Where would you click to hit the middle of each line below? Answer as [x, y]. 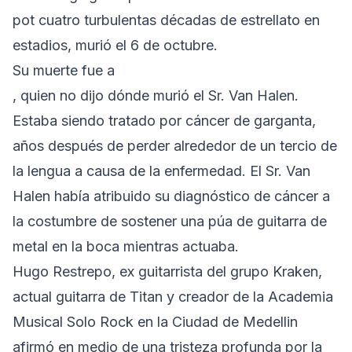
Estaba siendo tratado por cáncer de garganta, [164, 120]
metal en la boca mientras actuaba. [126, 246]
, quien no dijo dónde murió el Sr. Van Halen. [156, 95]
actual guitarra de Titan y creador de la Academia [173, 296]
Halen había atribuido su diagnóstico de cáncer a [171, 196]
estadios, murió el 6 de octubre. [115, 45]
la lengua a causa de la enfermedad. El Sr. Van [161, 170]
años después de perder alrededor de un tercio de [175, 145]
